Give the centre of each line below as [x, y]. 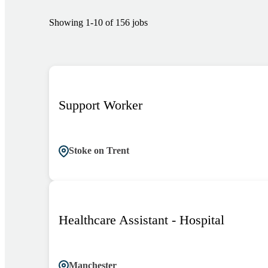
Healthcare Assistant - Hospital [141, 220]
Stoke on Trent [99, 150]
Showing [66, 22]
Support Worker [100, 105]
